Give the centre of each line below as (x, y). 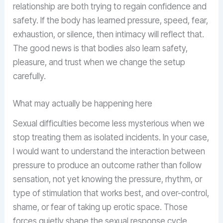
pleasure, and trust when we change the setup (99, 62)
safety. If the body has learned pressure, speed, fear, (111, 20)
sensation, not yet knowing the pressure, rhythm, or (108, 179)
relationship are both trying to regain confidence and (110, 6)
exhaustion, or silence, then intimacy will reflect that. (109, 34)
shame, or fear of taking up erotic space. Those (101, 207)
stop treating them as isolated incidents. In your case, (111, 137)
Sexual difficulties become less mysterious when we (109, 123)
